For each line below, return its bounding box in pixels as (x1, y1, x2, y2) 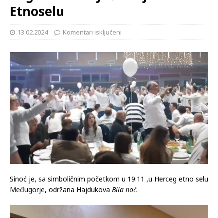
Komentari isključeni (63, 28, 122, 37)
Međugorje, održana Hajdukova (10, 184, 112, 194)
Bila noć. (112, 184, 138, 194)
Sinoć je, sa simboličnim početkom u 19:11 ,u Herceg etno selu (10, 174, 208, 183)
